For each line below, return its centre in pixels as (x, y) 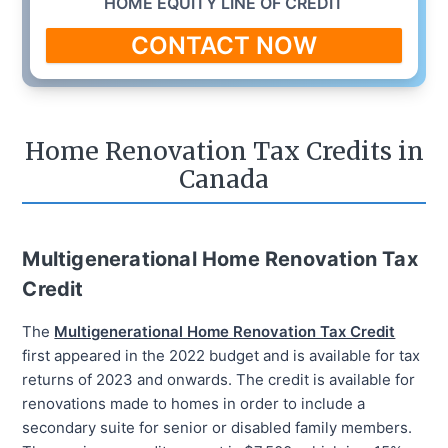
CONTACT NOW (224, 45)
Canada (224, 180)
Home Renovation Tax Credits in (224, 152)
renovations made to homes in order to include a (194, 404)
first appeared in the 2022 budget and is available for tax (221, 356)
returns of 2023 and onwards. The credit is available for (219, 380)
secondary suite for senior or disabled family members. (217, 428)
